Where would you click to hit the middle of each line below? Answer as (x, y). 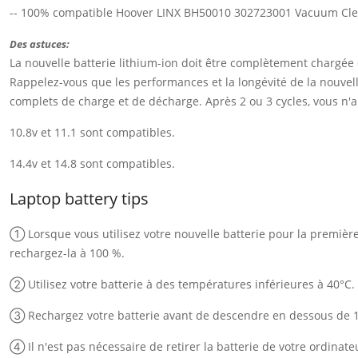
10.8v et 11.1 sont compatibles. (92, 132)
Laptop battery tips (79, 198)
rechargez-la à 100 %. (67, 253)
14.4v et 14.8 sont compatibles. (92, 163)
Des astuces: (40, 44)
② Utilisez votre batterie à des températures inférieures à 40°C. (182, 284)
